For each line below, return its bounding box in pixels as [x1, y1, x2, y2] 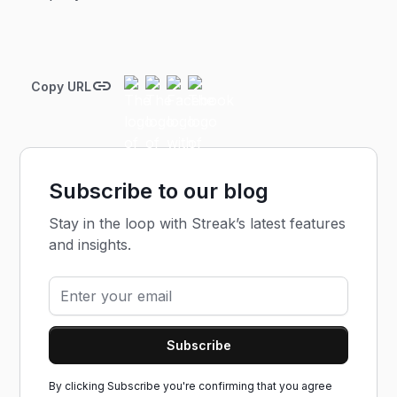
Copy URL [31, 78, 92, 94]
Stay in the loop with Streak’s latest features [49, 214, 346, 232]
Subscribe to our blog [49, 178, 269, 204]
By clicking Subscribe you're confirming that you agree [49, 379, 333, 393]
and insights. [49, 236, 132, 253]
